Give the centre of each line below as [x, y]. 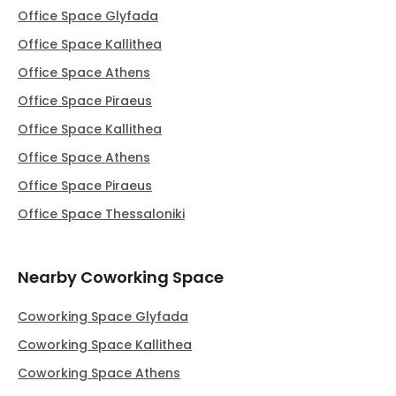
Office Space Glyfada [88, 16]
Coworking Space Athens [99, 373]
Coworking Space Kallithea [105, 345]
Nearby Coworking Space [121, 278]
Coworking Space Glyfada [103, 317]
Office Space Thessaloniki [101, 214]
